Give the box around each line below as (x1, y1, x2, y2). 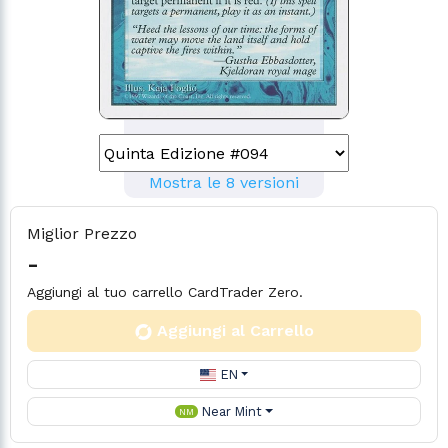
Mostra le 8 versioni (149, 173, 299, 192)
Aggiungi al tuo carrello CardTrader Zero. (27, 284, 303, 300)
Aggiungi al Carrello (156, 321, 314, 340)
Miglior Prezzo (27, 224, 137, 243)
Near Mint (201, 404, 262, 419)
